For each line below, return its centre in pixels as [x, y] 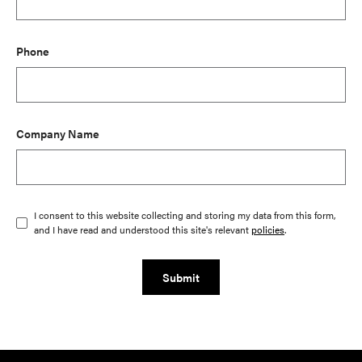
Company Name [58, 133]
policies [268, 229]
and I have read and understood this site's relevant [143, 229]
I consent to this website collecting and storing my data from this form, [185, 215]
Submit [181, 277]
